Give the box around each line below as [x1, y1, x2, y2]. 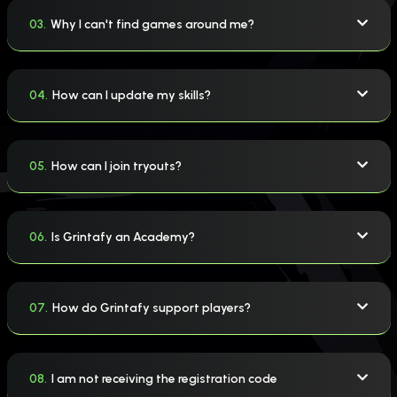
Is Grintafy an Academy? [51, 229, 195, 245]
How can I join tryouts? [51, 158, 182, 174]
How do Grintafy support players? [51, 300, 251, 315]
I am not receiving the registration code [51, 370, 277, 386]
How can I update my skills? [51, 87, 211, 103]
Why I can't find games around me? [50, 16, 254, 32]
